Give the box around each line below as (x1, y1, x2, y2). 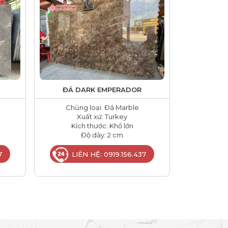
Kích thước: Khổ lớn (71, 121, 133, 130)
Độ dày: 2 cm (81, 130, 123, 139)
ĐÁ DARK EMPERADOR (63, 85, 141, 94)
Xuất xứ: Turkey (77, 112, 127, 121)
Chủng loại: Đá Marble (65, 103, 139, 111)
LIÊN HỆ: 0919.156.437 (72, 150, 147, 158)
